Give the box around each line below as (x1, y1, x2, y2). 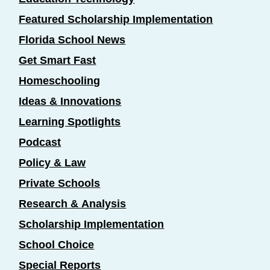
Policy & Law (19, 156, 86, 169)
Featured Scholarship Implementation (19, 13, 213, 25)
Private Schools (19, 177, 101, 189)
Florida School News (19, 33, 126, 46)
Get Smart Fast (19, 54, 96, 66)
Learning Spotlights (19, 115, 121, 128)
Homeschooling (19, 74, 101, 87)
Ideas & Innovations (19, 95, 122, 107)
